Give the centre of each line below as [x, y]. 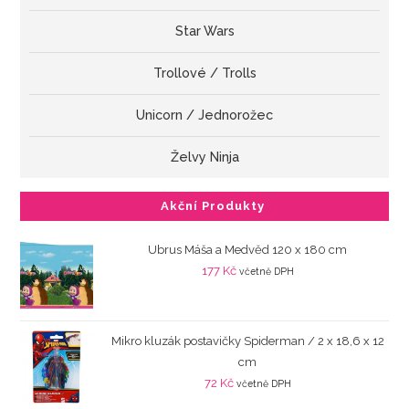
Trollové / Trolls [204, 73]
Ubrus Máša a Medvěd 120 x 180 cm [247, 249]
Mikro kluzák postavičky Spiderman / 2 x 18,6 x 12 [247, 341]
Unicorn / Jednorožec [204, 115]
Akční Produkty [213, 205]
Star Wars [204, 31]
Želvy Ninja [204, 157]
